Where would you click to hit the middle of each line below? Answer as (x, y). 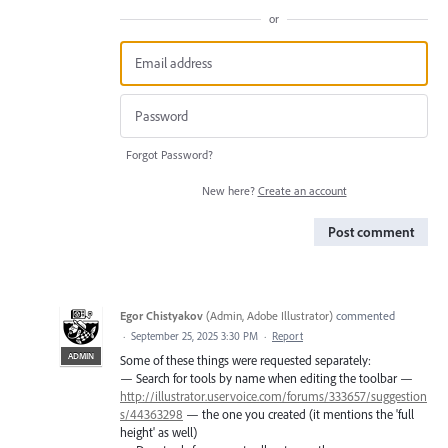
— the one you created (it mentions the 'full (298, 414)
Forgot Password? (169, 155)
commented (364, 316)
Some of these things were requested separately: (245, 360)
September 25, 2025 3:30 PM (194, 336)
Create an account (302, 191)
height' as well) (158, 432)
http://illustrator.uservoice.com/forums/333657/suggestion (273, 396)
